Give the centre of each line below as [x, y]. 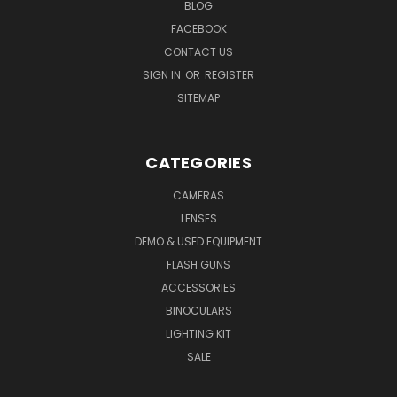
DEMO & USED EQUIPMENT [198, 241]
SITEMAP [198, 97]
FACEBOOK [198, 28]
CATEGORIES [198, 162]
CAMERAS [198, 195]
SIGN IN [163, 74]
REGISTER [230, 74]
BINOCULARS [198, 310]
